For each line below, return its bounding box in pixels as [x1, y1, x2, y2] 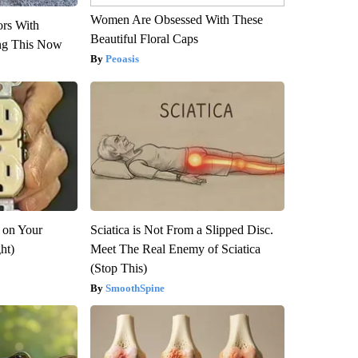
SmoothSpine [105, 281, 165, 294]
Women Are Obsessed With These [89, 12, 263, 26]
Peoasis [105, 52, 139, 65]
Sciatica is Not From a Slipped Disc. [89, 222, 273, 237]
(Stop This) [89, 261, 147, 275]
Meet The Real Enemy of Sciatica [89, 241, 261, 256]
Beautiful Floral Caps [89, 31, 198, 46]
